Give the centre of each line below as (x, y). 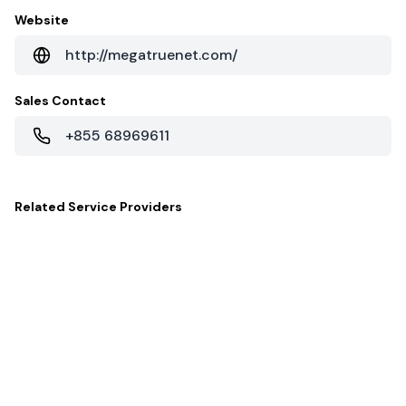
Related (41, 207)
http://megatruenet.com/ (151, 55)
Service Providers (125, 207)
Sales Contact (60, 101)
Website (42, 20)
